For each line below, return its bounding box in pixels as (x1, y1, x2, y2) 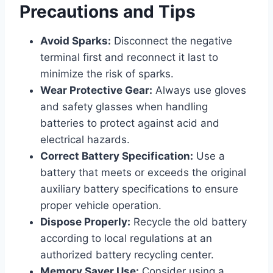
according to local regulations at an (40, 232, 212, 244)
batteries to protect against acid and (40, 116, 219, 129)
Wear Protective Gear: (40, 83, 152, 96)
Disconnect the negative (111, 34, 232, 47)
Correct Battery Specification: (40, 149, 193, 162)
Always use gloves (152, 83, 246, 96)
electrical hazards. (40, 133, 130, 146)
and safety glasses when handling (40, 100, 208, 113)
